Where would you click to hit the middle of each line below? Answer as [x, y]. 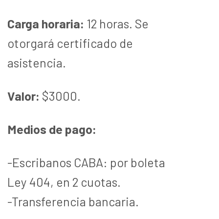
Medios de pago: [52, 129]
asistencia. [37, 62]
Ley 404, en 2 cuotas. [64, 182]
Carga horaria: [46, 23]
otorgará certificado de [70, 43]
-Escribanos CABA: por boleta [86, 162]
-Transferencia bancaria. [73, 201]
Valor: [23, 96]
